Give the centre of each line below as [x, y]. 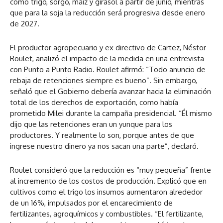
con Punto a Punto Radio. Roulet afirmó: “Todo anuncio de [108, 70]
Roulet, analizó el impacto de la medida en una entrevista [107, 59]
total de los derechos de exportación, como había [94, 103]
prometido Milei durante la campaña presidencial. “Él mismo [111, 113]
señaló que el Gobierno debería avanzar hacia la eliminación [111, 92]
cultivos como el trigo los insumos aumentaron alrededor [106, 192]
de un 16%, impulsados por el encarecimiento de [91, 203]
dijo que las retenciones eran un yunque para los [91, 124]
